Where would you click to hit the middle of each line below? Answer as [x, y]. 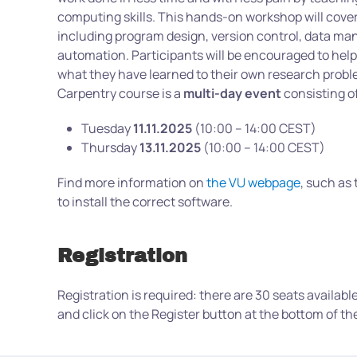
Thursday [110, 148]
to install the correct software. [145, 202]
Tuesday [107, 129]
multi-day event [232, 94]
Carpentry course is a [120, 94]
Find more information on [132, 183]
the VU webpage [253, 183]
